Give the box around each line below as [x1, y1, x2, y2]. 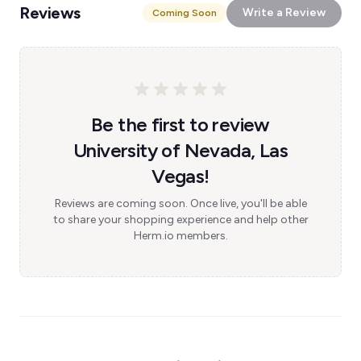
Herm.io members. [133, 229, 228, 243]
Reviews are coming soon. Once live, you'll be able [54, 197, 307, 210]
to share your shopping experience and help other [52, 213, 309, 226]
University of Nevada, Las [73, 139, 288, 162]
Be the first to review [91, 113, 270, 136]
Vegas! [151, 164, 210, 188]
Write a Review [243, 6, 326, 19]
